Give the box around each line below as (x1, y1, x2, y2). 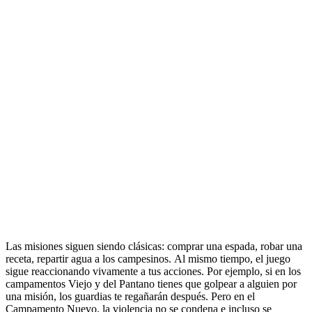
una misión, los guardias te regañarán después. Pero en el (6, 290, 255, 302)
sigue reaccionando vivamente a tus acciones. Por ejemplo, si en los (6, 265, 301, 277)
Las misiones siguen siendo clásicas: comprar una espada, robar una (6, 240, 302, 252)
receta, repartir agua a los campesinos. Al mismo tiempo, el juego (6, 253, 290, 265)
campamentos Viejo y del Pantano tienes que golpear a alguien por (6, 278, 297, 290)
